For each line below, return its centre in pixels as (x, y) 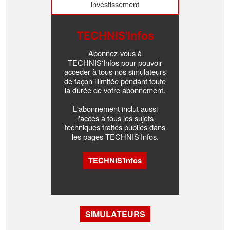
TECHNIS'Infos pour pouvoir (115, 63)
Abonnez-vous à (115, 53)
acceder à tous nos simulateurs (115, 72)
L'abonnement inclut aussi (115, 109)
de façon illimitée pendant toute (115, 81)
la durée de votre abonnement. (115, 90)
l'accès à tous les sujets (115, 118)
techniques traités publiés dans (115, 127)
